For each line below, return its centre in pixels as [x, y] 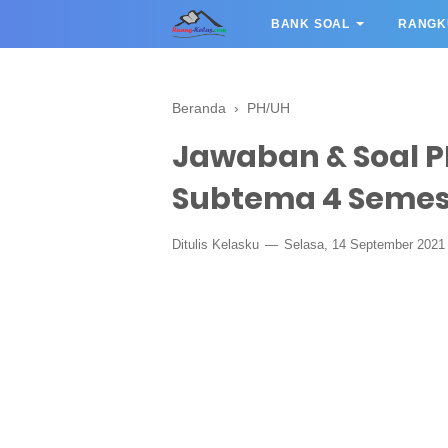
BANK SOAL [310, 24]
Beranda [199, 108]
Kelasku [235, 244]
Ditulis [192, 244]
